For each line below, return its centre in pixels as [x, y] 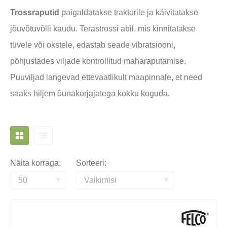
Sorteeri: [91, 163]
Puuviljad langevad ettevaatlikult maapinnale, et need [106, 77]
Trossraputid [35, 12]
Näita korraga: [35, 163]
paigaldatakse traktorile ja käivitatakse [129, 12]
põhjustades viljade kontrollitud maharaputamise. [98, 61]
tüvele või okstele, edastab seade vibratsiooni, [93, 45]
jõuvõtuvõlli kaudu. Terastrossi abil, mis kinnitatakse [103, 29]
